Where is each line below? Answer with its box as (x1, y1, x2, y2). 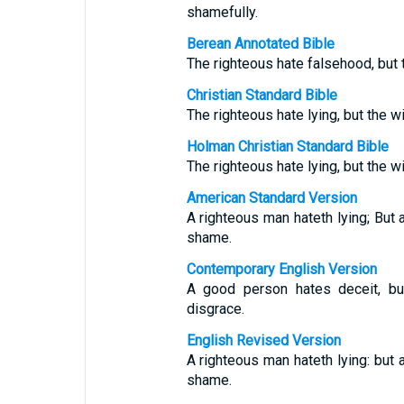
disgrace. (186, 300, 244, 317)
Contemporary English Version (186, 261, 377, 278)
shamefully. (186, 4, 258, 21)
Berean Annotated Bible (186, 35, 335, 52)
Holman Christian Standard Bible (186, 138, 389, 155)
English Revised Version (186, 332, 341, 349)
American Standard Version (186, 189, 357, 207)
